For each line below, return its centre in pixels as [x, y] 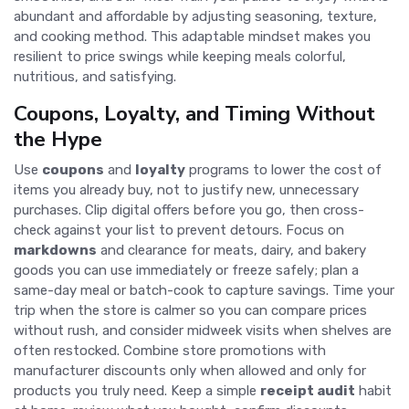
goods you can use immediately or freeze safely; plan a [186, 270]
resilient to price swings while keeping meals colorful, [180, 57]
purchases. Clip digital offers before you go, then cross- [189, 210]
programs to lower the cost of [283, 170]
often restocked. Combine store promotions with [170, 351]
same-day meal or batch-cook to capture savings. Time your [204, 290]
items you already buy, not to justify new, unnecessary [186, 190]
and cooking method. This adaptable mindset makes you [192, 37]
